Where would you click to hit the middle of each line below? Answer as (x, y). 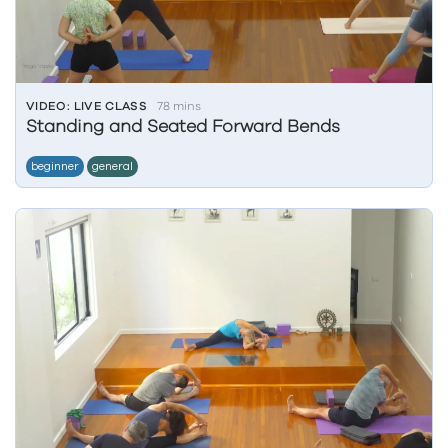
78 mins (179, 106)
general (112, 166)
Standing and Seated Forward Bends (183, 127)
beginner (55, 166)
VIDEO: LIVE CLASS (87, 106)
